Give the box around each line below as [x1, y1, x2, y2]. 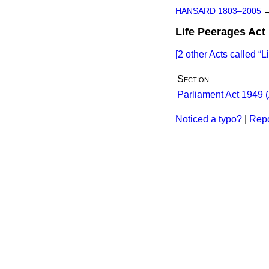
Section [177, 74, 209, 84]
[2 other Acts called [175, 49, 258, 59]
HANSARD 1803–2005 [175, 7, 261, 16]
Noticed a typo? [175, 114, 242, 124]
